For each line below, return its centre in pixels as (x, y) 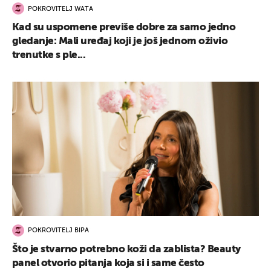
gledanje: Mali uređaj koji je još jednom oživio (120, 42)
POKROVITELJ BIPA (58, 231)
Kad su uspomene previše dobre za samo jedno (124, 28)
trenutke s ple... (49, 56)
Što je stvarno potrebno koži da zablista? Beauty (126, 249)
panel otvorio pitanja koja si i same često (108, 263)
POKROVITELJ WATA (60, 9)
